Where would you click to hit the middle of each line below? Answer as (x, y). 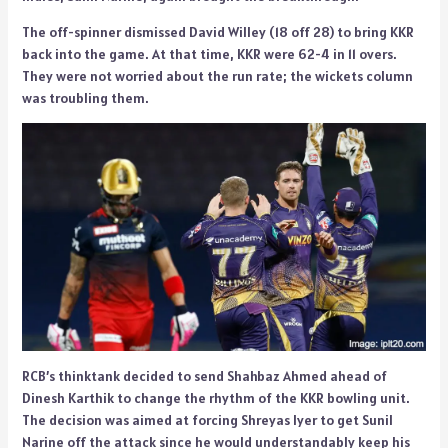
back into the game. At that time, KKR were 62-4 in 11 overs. (209, 54)
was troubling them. (85, 98)
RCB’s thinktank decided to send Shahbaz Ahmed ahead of (204, 376)
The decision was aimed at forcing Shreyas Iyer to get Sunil (207, 420)
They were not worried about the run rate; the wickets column (217, 76)
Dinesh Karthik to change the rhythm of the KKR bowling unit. (215, 398)
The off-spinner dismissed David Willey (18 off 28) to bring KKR (217, 32)
